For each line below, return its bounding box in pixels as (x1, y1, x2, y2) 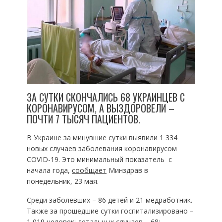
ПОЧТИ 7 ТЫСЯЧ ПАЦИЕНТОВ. (26, 111, 140, 126)
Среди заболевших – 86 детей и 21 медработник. (26, 195, 192, 205)
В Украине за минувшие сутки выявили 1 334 (26, 132, 177, 142)
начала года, (26, 165, 72, 175)
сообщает (71, 165, 107, 175)
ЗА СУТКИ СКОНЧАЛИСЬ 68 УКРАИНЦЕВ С (26, 89, 185, 105)
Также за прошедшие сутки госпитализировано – (26, 206, 194, 216)
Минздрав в (106, 165, 148, 175)
